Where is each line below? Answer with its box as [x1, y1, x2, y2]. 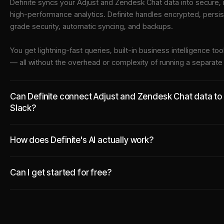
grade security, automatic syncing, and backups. [10, 21, 173, 31]
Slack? [10, 103, 36, 113]
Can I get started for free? [10, 167, 111, 177]
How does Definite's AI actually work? [10, 135, 153, 145]
